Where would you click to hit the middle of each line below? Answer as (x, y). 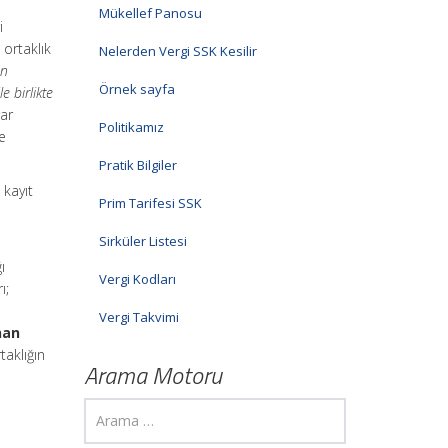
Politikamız (131, 127)
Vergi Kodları (137, 279)
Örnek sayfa (136, 89)
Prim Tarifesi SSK (150, 203)
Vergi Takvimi (138, 317)
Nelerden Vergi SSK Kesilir (177, 51)
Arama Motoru (152, 375)
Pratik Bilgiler (137, 165)
